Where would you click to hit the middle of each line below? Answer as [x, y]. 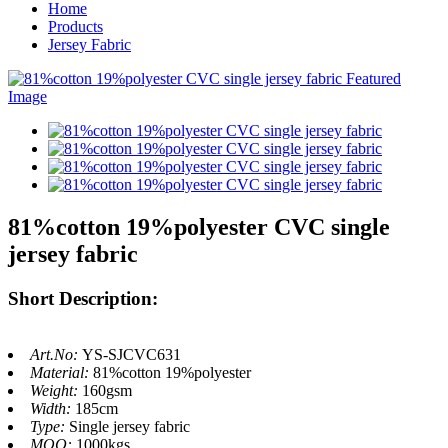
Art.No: [56, 355]
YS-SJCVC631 [131, 355]
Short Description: [83, 298]
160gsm [107, 391]
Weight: [56, 391]
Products [75, 26]
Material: [61, 373]
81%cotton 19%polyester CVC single [199, 226]
